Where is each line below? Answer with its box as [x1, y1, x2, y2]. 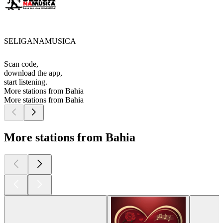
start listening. [4, 78, 47, 87]
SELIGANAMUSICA [4, 37, 76, 46]
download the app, [4, 69, 62, 78]
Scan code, [4, 60, 38, 69]
